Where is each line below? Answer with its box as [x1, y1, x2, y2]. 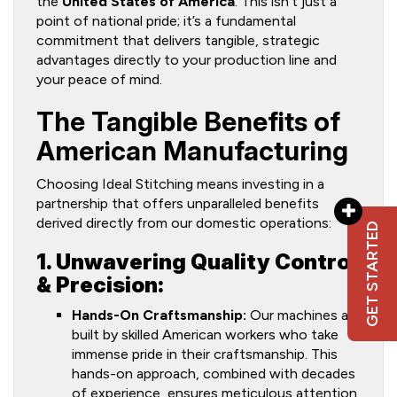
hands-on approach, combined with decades [72, 365, 355, 382]
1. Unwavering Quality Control [36, 249, 356, 275]
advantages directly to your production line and [36, 51, 337, 68]
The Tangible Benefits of [36, 105, 340, 137]
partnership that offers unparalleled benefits [36, 195, 319, 212]
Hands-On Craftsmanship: [72, 307, 246, 323]
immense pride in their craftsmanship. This [72, 346, 338, 362]
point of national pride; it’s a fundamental [36, 12, 296, 29]
